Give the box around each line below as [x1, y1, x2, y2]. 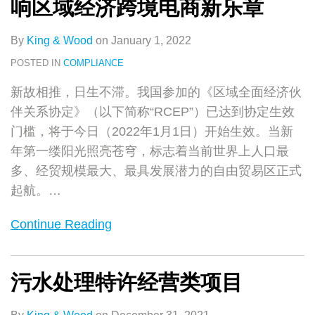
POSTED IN [11, 57, 63, 68]
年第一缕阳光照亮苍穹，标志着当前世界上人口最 [11, 143, 289, 158]
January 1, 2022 [111, 34, 191, 46]
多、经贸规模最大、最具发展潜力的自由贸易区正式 [11, 163, 302, 178]
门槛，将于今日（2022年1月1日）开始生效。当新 [11, 124, 293, 139]
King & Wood [27, 34, 93, 46]
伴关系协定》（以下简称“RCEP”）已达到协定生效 [11, 104, 295, 119]
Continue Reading [11, 217, 112, 231]
